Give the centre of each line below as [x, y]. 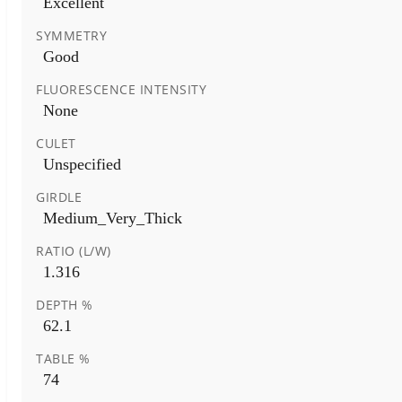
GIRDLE [59, 197]
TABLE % [63, 358]
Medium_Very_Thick [113, 218]
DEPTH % [65, 304]
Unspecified [82, 164]
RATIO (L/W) [74, 250]
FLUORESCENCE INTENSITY [121, 89]
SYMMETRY [71, 35]
